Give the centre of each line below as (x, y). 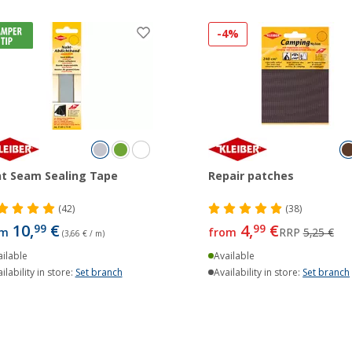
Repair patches (251, 176)
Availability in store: (258, 273)
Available (235, 256)
